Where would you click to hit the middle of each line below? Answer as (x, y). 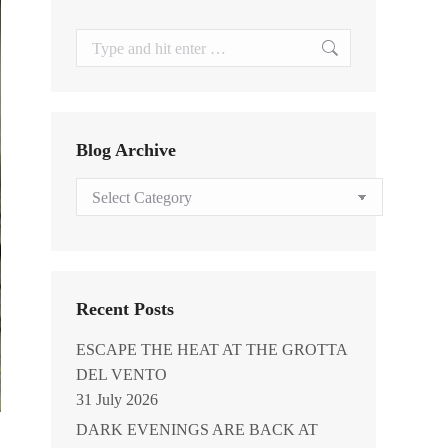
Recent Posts (125, 309)
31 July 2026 (117, 399)
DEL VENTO (121, 374)
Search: (98, 40)
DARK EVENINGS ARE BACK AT (197, 429)
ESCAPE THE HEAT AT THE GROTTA (211, 349)
